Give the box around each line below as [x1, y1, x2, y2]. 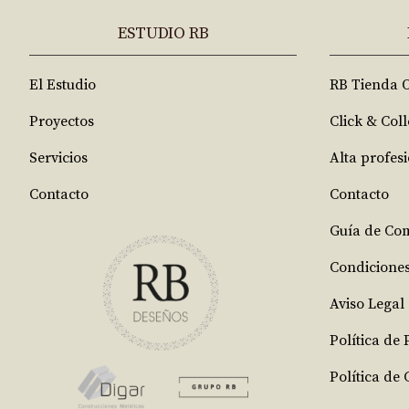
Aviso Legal [330, 295, 404, 313]
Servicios [29, 149, 88, 167]
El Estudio [29, 76, 96, 94]
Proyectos [29, 112, 94, 131]
